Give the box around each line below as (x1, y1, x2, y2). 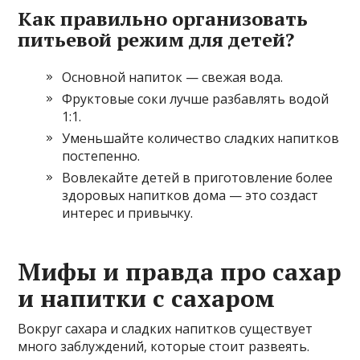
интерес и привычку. (62, 203, 194, 222)
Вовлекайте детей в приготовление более (62, 168, 333, 186)
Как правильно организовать (18, 5, 309, 31)
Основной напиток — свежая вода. (62, 67, 284, 86)
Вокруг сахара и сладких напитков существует (18, 319, 313, 337)
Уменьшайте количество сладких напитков (62, 129, 340, 147)
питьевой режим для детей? (18, 26, 295, 52)
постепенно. (62, 146, 141, 165)
